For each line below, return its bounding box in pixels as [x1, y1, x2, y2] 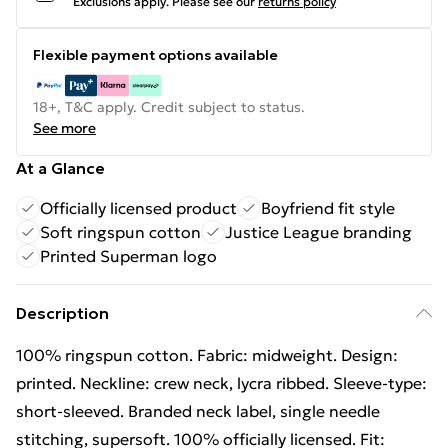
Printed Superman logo [40, 246, 217, 266]
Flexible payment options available [33, 46, 278, 64]
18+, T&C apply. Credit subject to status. [33, 98, 305, 116]
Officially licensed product [40, 198, 237, 218]
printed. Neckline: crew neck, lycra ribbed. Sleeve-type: [16, 373, 427, 393]
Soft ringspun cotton [40, 222, 201, 242]
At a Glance [16, 158, 105, 178]
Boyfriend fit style [261, 198, 395, 218]
